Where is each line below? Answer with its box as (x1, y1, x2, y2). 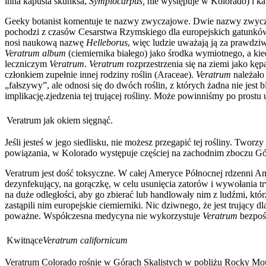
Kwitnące (7, 235, 43, 245)
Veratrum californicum (43, 235, 128, 245)
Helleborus (86, 37, 128, 47)
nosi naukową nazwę (5, 37, 86, 47)
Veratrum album (5, 47, 68, 58)
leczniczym (5, 58, 49, 69)
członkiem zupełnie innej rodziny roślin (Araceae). (5, 69, 196, 80)
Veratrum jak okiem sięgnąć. (7, 115, 113, 125)
